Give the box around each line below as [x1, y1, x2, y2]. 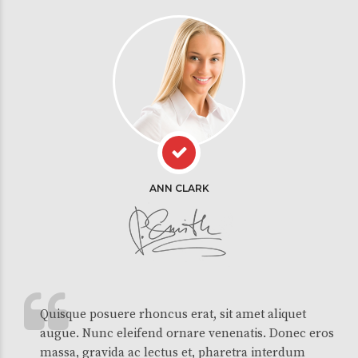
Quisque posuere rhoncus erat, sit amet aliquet [40, 307, 306, 322]
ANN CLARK [149, 182, 209, 194]
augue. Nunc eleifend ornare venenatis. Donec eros [40, 326, 334, 341]
